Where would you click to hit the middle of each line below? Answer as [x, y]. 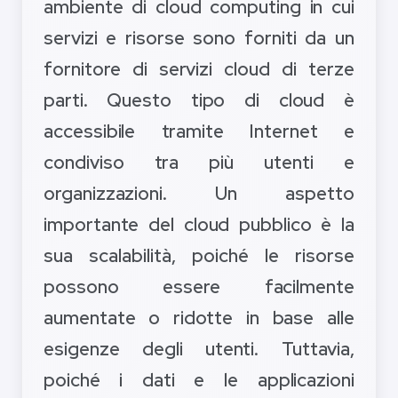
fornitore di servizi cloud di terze [199, 69]
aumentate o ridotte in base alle [199, 318]
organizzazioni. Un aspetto [199, 194]
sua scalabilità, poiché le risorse [199, 256]
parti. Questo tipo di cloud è [199, 100]
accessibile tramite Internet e [199, 131]
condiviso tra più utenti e [199, 163]
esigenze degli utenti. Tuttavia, [199, 349]
